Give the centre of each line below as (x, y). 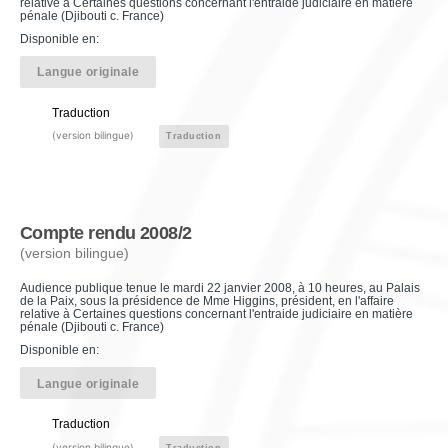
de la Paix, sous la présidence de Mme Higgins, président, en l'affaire (207, 301)
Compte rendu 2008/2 (106, 233)
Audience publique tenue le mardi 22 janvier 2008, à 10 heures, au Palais (220, 288)
